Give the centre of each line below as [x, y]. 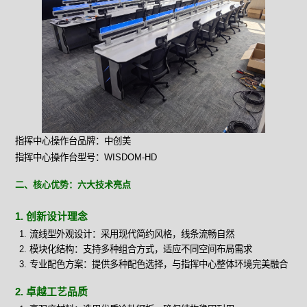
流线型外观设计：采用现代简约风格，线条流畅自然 [132, 234]
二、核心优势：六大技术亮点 [73, 184]
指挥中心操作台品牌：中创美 [73, 140]
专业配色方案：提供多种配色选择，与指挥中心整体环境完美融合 [158, 264]
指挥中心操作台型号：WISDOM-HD [86, 157]
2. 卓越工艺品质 [52, 292]
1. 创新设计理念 [52, 216]
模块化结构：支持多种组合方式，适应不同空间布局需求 [140, 249]
